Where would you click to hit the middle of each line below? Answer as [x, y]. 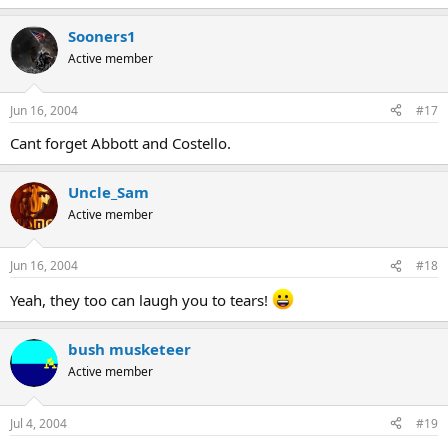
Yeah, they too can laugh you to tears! [141, 300]
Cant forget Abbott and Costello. [120, 142]
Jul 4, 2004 [38, 423]
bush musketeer [129, 349]
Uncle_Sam [108, 191]
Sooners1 [102, 36]
